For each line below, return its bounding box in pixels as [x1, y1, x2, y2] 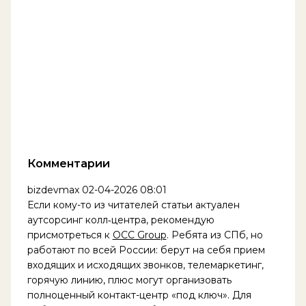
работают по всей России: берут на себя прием [27, 243, 265, 256]
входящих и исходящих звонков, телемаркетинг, [27, 258, 264, 271]
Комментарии [27, 156, 110, 171]
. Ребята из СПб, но [166, 228, 263, 241]
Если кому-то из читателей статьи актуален [27, 198, 240, 211]
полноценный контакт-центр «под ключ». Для [27, 288, 251, 301]
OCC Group [112, 228, 167, 241]
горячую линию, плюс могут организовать [27, 273, 232, 286]
